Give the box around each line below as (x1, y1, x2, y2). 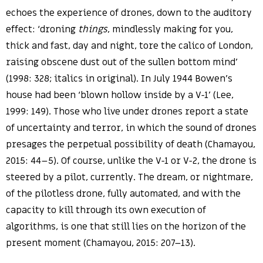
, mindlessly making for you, (107, 23, 233, 36)
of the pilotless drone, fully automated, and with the (6, 187, 241, 200)
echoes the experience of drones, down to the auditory (6, 6, 252, 19)
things (78, 23, 107, 36)
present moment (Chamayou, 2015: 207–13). (6, 237, 195, 249)
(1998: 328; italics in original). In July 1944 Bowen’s (6, 72, 232, 85)
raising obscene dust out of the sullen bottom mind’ (6, 56, 238, 69)
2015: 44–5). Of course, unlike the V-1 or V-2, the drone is (6, 154, 257, 167)
